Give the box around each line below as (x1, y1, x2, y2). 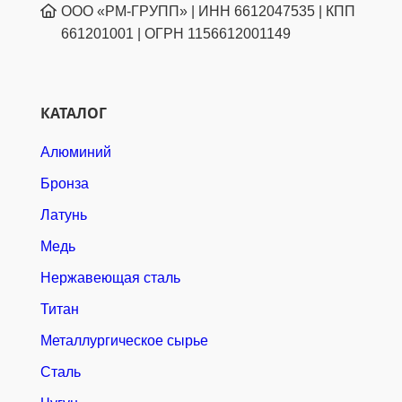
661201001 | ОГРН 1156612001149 (60, 26, 291, 42)
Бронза (40, 176, 89, 192)
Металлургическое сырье (40, 333, 208, 349)
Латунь (40, 207, 87, 223)
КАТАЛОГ (40, 103, 107, 124)
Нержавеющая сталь (40, 270, 180, 286)
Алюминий (40, 144, 111, 161)
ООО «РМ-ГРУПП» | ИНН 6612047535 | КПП (60, 4, 355, 20)
